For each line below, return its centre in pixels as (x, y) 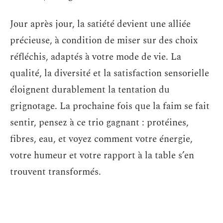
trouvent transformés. (56, 172)
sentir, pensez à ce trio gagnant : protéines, (99, 122)
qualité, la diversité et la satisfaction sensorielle (110, 73)
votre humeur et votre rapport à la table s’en (102, 155)
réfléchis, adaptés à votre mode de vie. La (96, 57)
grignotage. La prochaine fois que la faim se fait (110, 106)
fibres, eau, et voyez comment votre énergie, (101, 139)
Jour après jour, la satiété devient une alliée (100, 24)
